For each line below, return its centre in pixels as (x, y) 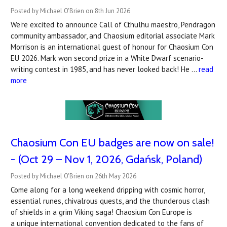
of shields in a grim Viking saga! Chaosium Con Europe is (101, 212)
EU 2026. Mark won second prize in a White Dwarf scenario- (107, 58)
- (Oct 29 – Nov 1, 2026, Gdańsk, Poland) (107, 160)
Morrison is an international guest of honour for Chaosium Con (112, 47)
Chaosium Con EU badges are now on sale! (112, 143)
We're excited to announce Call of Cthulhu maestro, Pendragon (113, 25)
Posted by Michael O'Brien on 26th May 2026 (73, 176)
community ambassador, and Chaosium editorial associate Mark (113, 36)
